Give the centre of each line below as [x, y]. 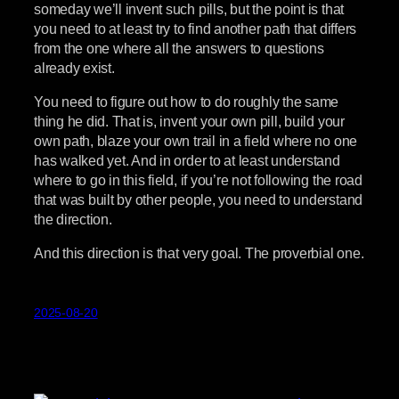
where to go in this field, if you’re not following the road [198, 180]
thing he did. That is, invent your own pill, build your [189, 122]
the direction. [73, 220]
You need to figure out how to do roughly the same [187, 102]
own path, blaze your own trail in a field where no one [196, 141]
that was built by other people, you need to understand [199, 200]
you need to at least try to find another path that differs [195, 28]
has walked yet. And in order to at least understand [187, 161]
